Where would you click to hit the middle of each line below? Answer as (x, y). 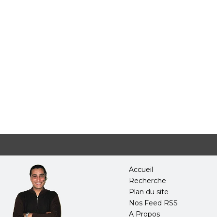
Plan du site (148, 192)
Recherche (147, 180)
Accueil (141, 169)
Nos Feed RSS (153, 203)
